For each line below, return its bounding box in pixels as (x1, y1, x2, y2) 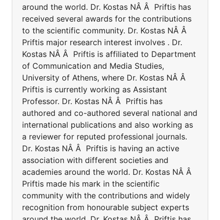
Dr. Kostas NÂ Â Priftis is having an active (22, 143, 179, 153)
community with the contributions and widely (22, 191, 190, 200)
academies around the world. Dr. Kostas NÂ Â (22, 167, 194, 177)
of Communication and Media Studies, (22, 61, 164, 71)
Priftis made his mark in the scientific (22, 179, 160, 189)
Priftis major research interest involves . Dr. (22, 37, 182, 47)
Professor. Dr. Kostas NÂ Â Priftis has (22, 96, 163, 106)
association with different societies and (22, 155, 168, 165)
